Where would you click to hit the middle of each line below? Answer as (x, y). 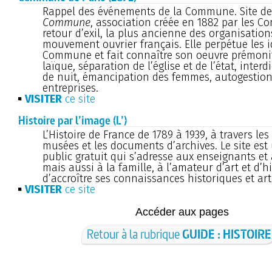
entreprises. (70, 88)
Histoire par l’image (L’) (73, 120)
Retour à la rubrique (134, 234)
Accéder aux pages (182, 212)
